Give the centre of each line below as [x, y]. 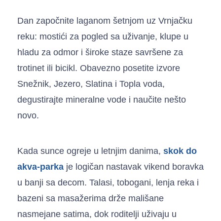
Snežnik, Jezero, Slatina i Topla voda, [91, 84]
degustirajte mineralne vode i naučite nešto [102, 99]
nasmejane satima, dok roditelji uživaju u [97, 214]
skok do [180, 151]
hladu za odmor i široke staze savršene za [100, 52]
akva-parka [40, 166]
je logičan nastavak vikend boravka [134, 166]
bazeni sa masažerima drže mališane [91, 198]
